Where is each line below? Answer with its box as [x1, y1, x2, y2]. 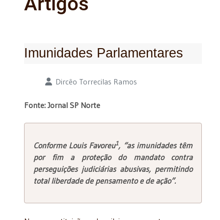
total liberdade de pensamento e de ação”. [33, 175, 176, 186]
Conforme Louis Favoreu [33, 140, 116, 150]
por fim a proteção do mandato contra [33, 152, 192, 162]
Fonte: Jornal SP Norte [24, 100, 100, 110]
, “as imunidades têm [118, 140, 193, 150]
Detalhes [24, 76, 54, 86]
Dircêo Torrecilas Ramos [55, 76, 137, 86]
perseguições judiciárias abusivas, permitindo [33, 164, 192, 174]
